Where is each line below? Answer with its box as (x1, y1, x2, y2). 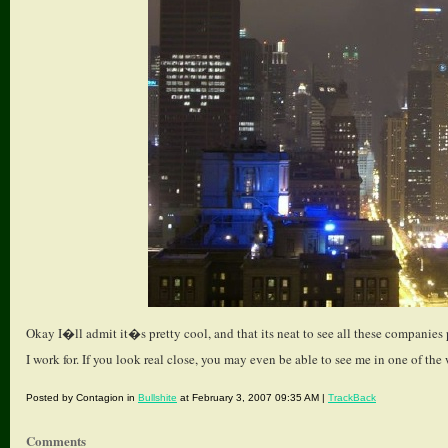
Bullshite (138, 392, 177, 403)
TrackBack (328, 392, 376, 403)
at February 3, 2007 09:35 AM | (177, 392, 328, 403)
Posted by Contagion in (26, 392, 138, 403)
